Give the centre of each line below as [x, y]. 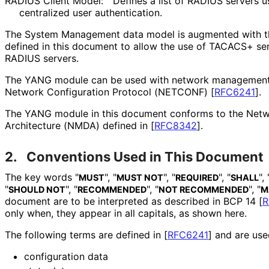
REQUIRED [197, 178]
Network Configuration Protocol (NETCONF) [108, 92]
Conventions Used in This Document [145, 157]
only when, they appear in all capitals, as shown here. [125, 213]
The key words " [42, 177]
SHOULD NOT [37, 190]
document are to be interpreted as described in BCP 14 [132, 201]
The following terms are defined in [84, 235]
